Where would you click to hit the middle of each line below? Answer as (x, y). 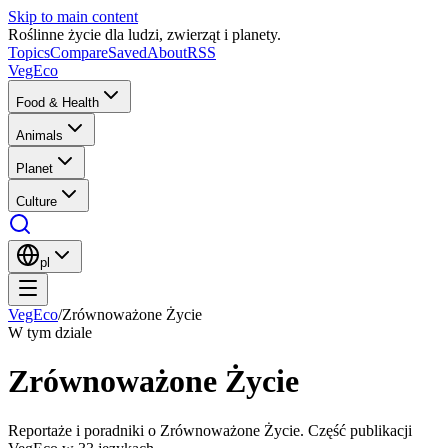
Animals (39, 135)
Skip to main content (73, 16)
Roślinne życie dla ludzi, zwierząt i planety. (144, 34)
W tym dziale (50, 332)
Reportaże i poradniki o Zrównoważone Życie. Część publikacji (210, 430)
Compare (79, 52)
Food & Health (57, 102)
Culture (36, 201)
